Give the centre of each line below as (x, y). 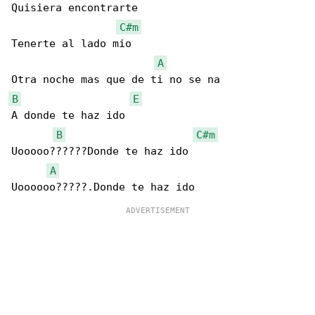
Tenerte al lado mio (71, 44)
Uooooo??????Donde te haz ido (100, 151)
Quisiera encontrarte (75, 8)
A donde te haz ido (68, 115)
